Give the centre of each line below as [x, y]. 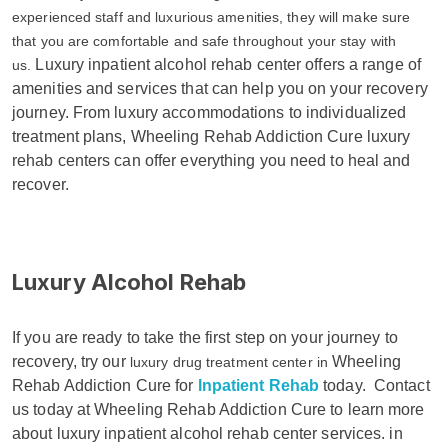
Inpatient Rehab [258, 385]
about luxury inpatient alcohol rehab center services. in [207, 433]
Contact [401, 385]
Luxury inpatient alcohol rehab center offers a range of [228, 64]
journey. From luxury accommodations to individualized [209, 112]
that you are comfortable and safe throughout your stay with [204, 40]
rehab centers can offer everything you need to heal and [211, 160]
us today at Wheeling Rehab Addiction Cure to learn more [218, 409]
